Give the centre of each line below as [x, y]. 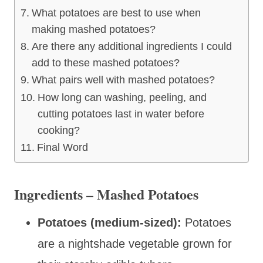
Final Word [62, 147]
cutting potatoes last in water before [121, 114]
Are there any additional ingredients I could [131, 46]
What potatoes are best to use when [116, 13]
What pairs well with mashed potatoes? [123, 80]
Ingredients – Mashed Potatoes [106, 194]
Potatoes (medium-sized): [111, 222]
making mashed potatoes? [93, 29]
